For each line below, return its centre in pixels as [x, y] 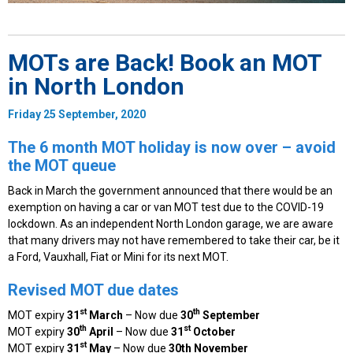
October [213, 331]
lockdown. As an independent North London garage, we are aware [171, 223]
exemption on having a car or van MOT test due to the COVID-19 [166, 207]
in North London [96, 86]
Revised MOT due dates [93, 290]
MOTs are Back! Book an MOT [165, 62]
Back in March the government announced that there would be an [170, 190]
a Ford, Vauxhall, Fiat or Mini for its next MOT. [121, 256]
